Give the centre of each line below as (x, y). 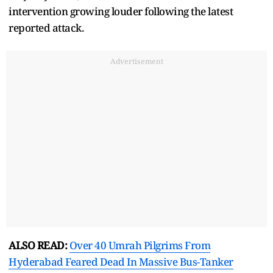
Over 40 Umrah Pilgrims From (140, 246)
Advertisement (136, 62)
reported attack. (46, 28)
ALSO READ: (39, 246)
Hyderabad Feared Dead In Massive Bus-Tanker (121, 262)
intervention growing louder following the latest (121, 12)
